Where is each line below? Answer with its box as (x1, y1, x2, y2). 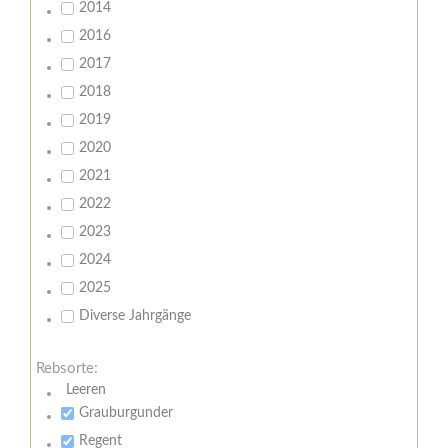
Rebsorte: (36, 361, 98, 377)
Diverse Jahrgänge (79, 309, 191, 324)
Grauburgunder (79, 406, 173, 421)
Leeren (66, 383, 106, 398)
